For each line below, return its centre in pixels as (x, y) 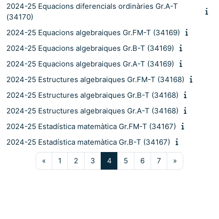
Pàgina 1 (75, 160)
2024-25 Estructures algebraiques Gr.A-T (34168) (92, 110)
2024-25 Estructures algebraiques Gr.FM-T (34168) (95, 79)
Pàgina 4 (125, 160)
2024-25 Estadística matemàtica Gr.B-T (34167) (88, 142)
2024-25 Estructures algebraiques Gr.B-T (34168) (92, 95)
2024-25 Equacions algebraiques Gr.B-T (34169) (90, 48)
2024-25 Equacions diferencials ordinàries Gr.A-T (92, 6)
